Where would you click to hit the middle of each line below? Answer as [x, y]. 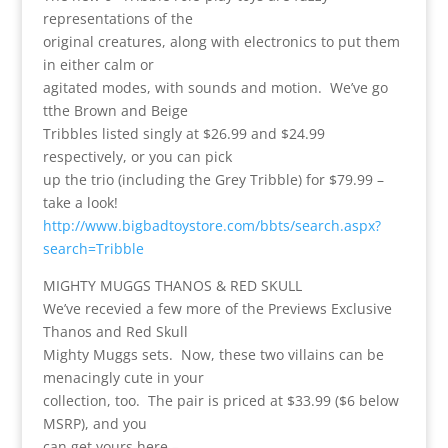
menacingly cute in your [123, 377]
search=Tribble [93, 248]
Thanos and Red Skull [115, 331]
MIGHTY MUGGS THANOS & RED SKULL [172, 285]
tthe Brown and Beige [115, 110]
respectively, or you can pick [137, 156]
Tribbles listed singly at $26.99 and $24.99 [183, 133]
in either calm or [98, 64]
